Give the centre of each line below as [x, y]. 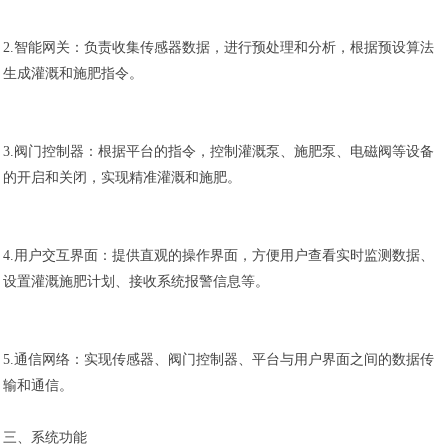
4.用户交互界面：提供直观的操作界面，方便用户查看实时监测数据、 [218, 256]
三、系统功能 [44, 438]
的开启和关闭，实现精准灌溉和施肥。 [121, 178]
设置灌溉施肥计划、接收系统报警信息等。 [135, 282]
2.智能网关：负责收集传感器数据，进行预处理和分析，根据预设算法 [218, 48]
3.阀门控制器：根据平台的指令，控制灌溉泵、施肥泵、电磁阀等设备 [218, 152]
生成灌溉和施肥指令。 [72, 74]
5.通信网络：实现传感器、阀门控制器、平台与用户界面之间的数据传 [218, 360]
